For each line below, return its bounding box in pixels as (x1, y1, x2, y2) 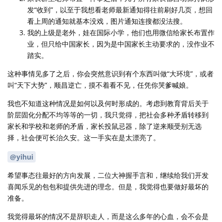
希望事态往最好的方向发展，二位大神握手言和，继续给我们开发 (7, 170, 209, 180)
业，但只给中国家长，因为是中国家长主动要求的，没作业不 (27, 39, 215, 49)
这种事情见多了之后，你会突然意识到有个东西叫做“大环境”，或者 (7, 68, 214, 78)
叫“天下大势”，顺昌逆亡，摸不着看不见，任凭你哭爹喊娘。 (7, 80, 193, 90)
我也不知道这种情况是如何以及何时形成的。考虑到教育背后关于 (7, 98, 209, 108)
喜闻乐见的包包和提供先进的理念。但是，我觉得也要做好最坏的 (7, 181, 209, 191)
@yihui (10, 152, 33, 162)
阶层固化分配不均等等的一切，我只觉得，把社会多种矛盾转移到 (7, 110, 209, 119)
